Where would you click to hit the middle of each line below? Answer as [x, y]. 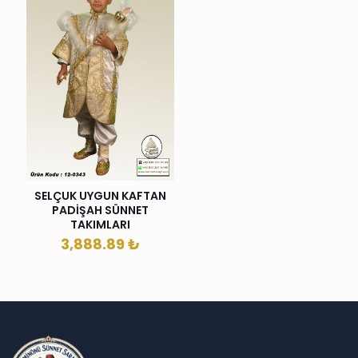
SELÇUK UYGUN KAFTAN [100, 196]
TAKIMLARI [100, 225]
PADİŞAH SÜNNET [100, 211]
